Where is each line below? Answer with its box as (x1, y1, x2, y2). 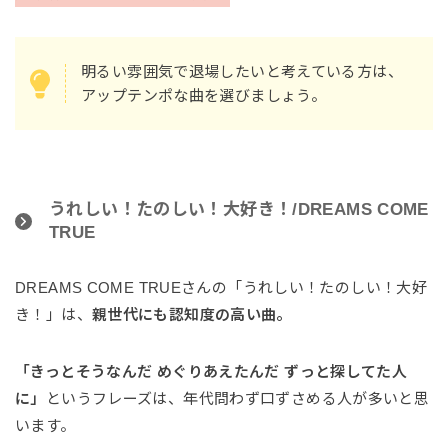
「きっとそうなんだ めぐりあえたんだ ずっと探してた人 (15, 363, 408, 381)
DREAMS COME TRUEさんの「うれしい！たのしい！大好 (15, 279, 427, 297)
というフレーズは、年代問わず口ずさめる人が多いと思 (45, 390, 430, 408)
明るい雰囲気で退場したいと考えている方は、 (81, 62, 403, 80)
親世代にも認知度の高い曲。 (91, 306, 292, 324)
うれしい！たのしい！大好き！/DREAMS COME (49, 200, 429, 220)
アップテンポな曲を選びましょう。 (81, 86, 326, 104)
